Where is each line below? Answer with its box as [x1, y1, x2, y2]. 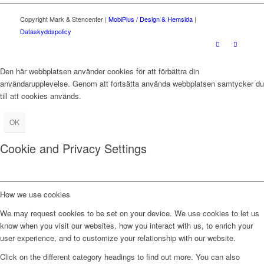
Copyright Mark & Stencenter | [19, 14, 108, 24]
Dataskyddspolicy [19, 26, 71, 36]
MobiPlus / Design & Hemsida [108, 14, 193, 24]
